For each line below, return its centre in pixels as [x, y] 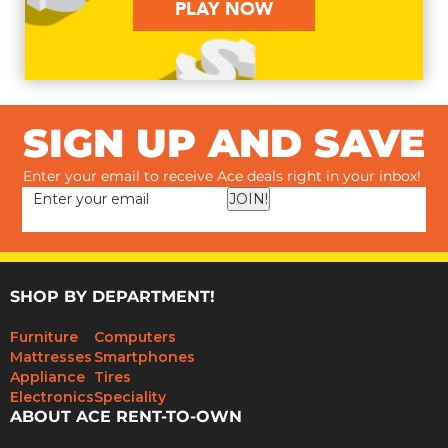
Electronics [52, 397]
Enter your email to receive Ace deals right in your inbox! [222, 177]
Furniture [44, 337]
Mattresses [51, 357]
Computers [135, 337]
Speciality [130, 397]
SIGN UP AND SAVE [224, 146]
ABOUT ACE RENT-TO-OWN [126, 417]
